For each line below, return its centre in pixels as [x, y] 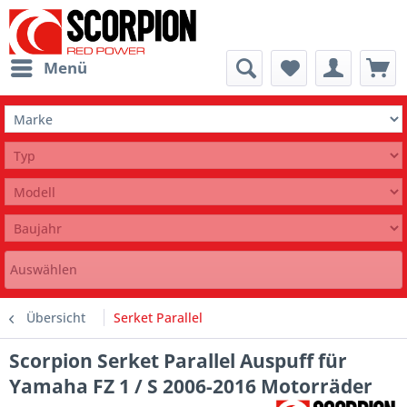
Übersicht [56, 318]
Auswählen [44, 269]
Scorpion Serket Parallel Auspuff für [178, 361]
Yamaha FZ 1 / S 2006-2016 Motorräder [191, 386]
